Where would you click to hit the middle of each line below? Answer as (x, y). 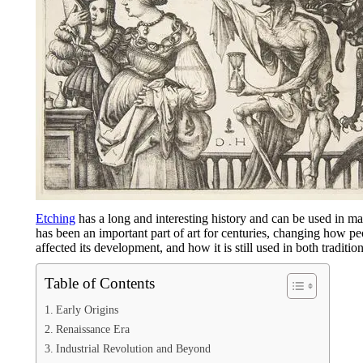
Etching (56, 218)
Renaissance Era (92, 329)
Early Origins (87, 310)
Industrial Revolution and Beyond (133, 348)
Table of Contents (100, 283)
